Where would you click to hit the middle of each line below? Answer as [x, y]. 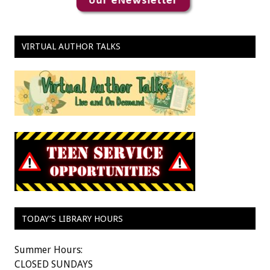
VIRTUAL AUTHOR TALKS [71, 47]
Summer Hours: [49, 250]
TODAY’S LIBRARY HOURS [72, 218]
